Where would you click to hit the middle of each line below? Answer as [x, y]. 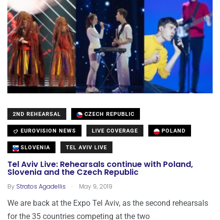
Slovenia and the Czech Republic [73, 172]
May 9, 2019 [95, 187]
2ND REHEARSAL [37, 114]
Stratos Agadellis [41, 187]
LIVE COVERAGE [115, 131]
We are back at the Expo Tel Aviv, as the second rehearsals [108, 203]
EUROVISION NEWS [47, 131]
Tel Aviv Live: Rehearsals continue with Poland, [100, 165]
